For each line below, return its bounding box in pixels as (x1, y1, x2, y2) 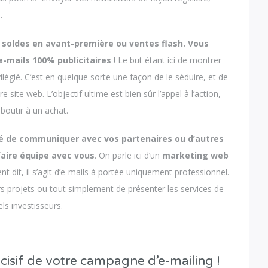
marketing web (162, 150, 229, 162)
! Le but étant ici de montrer (114, 54, 222, 66)
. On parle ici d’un (95, 150, 163, 162)
